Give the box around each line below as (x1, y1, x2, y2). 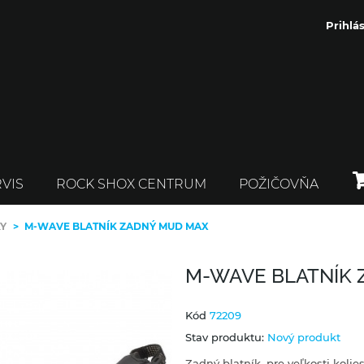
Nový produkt (267, 331, 340, 344)
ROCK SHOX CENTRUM (56, 176, 206, 193)
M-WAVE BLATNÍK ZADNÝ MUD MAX (24, 220, 209, 233)
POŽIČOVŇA (239, 176, 318, 193)
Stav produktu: (185, 331, 264, 344)
